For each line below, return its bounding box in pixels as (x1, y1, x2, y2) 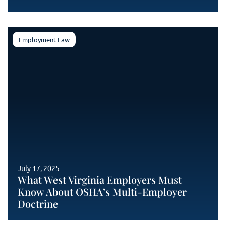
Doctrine (18, 197, 58, 210)
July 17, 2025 (18, 163, 60, 173)
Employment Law (19, 35, 70, 44)
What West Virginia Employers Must (18, 173, 182, 186)
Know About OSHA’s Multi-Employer (18, 185, 187, 198)
